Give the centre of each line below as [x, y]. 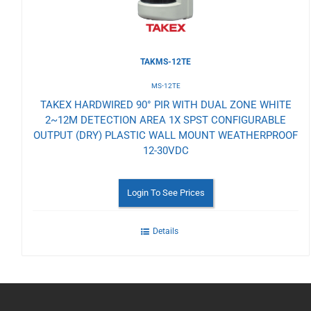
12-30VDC [166, 150]
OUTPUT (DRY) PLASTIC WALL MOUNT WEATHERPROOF [166, 135]
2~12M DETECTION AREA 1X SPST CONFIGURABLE [166, 120]
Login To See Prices [166, 192]
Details [166, 231]
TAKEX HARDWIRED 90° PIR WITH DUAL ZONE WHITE [166, 104]
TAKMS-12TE [166, 61]
